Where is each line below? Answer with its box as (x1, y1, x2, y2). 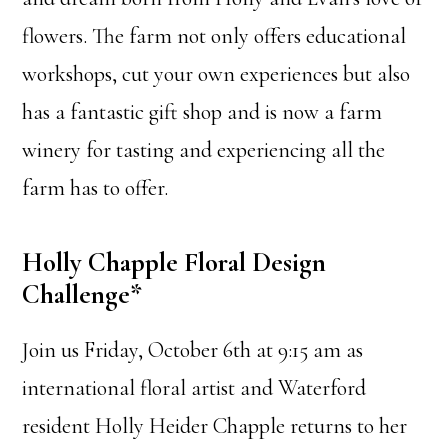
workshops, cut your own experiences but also (22, 61, 411, 87)
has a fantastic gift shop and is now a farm (22, 99, 383, 125)
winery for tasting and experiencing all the (22, 137, 386, 163)
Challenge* (22, 278, 143, 311)
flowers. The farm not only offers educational (22, 23, 407, 49)
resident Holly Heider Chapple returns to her (22, 413, 408, 439)
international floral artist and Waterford (22, 375, 367, 401)
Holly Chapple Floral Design (22, 246, 327, 279)
